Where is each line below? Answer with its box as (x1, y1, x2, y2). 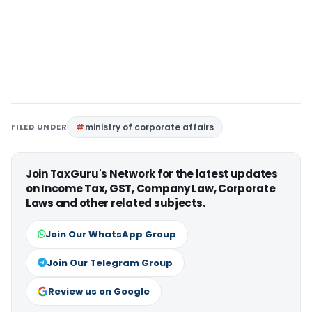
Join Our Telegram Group (47, 256, 173, 270)
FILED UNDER (11, 120, 68, 132)
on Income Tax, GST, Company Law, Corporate (26, 180, 276, 196)
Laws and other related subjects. (26, 195, 205, 210)
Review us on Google (48, 284, 150, 298)
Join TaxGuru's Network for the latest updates (26, 166, 278, 181)
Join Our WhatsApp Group (45, 227, 176, 241)
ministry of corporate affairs (85, 120, 214, 133)
